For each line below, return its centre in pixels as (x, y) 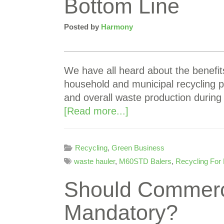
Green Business (138, 148)
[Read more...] (96, 111)
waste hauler (94, 161)
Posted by (82, 27)
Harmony (117, 27)
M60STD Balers (145, 161)
